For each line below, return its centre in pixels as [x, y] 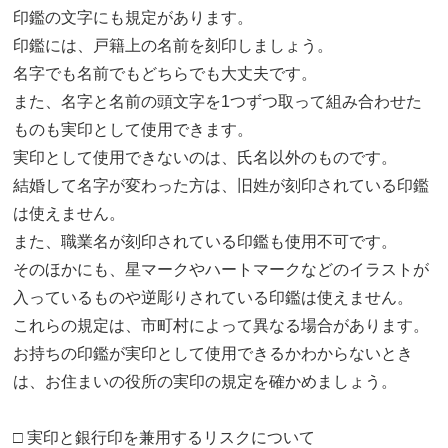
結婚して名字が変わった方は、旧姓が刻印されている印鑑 [221, 186]
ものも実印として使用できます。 [133, 130]
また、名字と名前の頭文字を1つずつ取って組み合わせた [218, 102]
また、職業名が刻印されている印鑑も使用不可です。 [205, 242]
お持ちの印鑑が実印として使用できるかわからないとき [213, 354]
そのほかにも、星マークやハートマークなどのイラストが [221, 270]
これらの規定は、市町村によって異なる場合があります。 [221, 326]
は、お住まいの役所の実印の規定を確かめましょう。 [205, 382]
